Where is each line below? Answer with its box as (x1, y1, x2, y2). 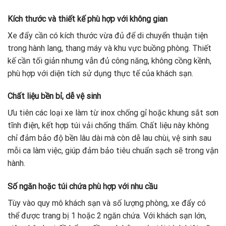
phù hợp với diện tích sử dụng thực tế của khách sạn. (8, 68, 193, 78)
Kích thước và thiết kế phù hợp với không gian (8, 14, 167, 24)
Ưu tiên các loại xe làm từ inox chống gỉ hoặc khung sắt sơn (8, 108, 218, 118)
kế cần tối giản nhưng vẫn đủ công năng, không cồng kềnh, (8, 55, 211, 66)
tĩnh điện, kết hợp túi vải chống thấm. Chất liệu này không (8, 121, 209, 131)
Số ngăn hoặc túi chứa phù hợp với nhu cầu (8, 182, 157, 192)
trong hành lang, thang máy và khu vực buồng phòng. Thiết (8, 43, 211, 53)
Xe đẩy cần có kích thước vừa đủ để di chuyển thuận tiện (8, 30, 208, 40)
